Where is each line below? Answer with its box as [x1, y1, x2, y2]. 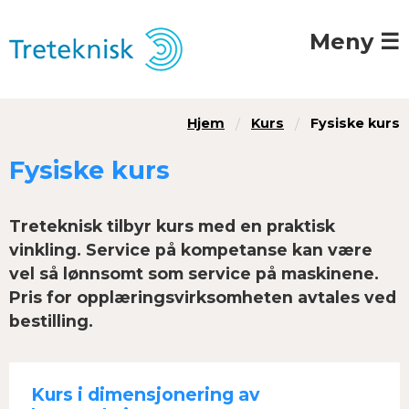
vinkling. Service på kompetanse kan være [9, 240, 372, 259]
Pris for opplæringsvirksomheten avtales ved [9, 288, 396, 307]
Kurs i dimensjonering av [31, 383, 259, 405]
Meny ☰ [309, 28, 400, 55]
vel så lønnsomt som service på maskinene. [9, 264, 379, 283]
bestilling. [9, 311, 93, 330]
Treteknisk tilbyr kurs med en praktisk [9, 216, 335, 236]
